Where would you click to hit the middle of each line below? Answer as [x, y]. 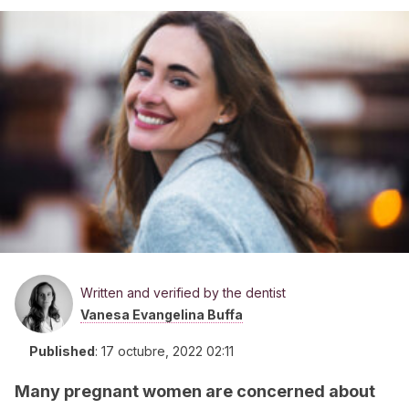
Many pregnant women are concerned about [195, 391]
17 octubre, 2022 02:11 [168, 351]
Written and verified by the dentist [183, 293]
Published [62, 351]
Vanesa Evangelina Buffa [162, 315]
